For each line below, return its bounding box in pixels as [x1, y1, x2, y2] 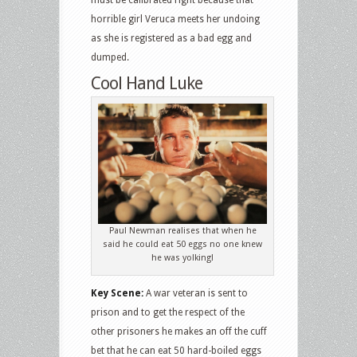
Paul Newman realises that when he [108, 226, 257, 237]
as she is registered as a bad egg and [91, 32, 252, 44]
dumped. [91, 51, 129, 63]
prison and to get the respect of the [91, 307, 245, 319]
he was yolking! [151, 253, 214, 264]
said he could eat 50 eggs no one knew [103, 239, 263, 250]
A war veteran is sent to [143, 288, 248, 300]
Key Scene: [91, 288, 143, 300]
